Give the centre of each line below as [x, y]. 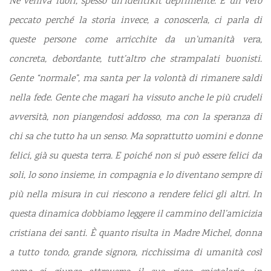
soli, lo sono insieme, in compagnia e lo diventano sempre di [135, 176]
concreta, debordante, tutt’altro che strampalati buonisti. [135, 60]
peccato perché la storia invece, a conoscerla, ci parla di [135, 21]
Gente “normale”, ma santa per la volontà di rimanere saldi [135, 79]
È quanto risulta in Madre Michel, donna [176, 234]
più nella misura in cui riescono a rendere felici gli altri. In [135, 195]
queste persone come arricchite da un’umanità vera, [135, 41]
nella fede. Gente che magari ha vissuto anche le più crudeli [135, 99]
